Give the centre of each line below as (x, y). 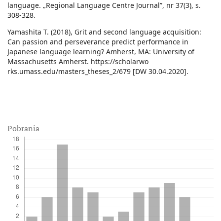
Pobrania (23, 129)
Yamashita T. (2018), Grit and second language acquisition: (104, 32)
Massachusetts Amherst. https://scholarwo (78, 62)
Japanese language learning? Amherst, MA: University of (101, 52)
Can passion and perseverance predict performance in (98, 42)
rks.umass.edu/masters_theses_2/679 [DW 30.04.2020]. (98, 72)
